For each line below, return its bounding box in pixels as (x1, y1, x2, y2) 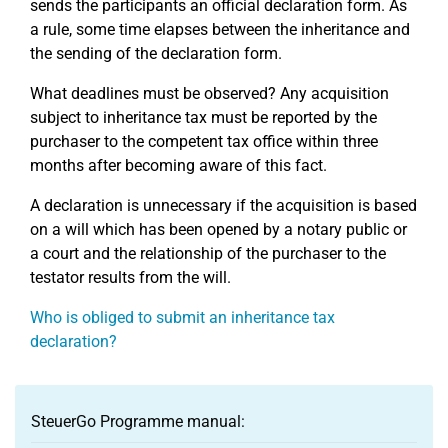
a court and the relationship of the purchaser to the (30, 244, 386, 263)
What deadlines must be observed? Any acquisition (30, 84, 389, 103)
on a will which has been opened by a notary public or (30, 220, 407, 239)
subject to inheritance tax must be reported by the (30, 108, 377, 127)
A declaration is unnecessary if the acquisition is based (30, 196, 417, 215)
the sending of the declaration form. (30, 44, 282, 63)
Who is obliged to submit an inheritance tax (30, 308, 335, 327)
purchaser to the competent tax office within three (30, 132, 378, 151)
